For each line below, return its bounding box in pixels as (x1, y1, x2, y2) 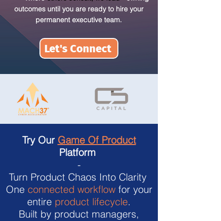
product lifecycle (55, 195, 128, 208)
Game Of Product (57, 134, 136, 146)
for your (115, 183, 152, 195)
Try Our (22, 134, 55, 146)
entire (27, 195, 55, 208)
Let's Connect (44, 41, 111, 55)
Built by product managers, (19, 208, 139, 220)
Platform (59, 146, 99, 158)
